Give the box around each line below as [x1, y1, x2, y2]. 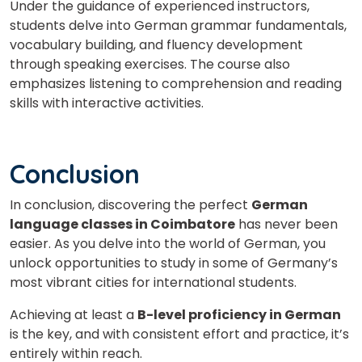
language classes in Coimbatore [10, 214, 235, 234]
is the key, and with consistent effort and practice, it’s [10, 324, 349, 343]
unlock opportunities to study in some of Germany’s [10, 253, 338, 272]
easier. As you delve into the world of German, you [10, 234, 326, 253]
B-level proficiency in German [137, 305, 341, 324]
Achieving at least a [10, 305, 137, 324]
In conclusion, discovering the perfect [10, 195, 251, 214]
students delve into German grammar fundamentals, [10, 15, 347, 35]
